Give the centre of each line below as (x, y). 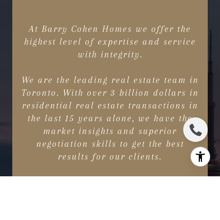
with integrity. (110, 55)
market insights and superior (110, 131)
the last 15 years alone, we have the (110, 119)
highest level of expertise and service (110, 42)
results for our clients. (110, 157)
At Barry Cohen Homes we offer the (110, 29)
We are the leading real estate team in (110, 80)
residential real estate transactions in (110, 106)
